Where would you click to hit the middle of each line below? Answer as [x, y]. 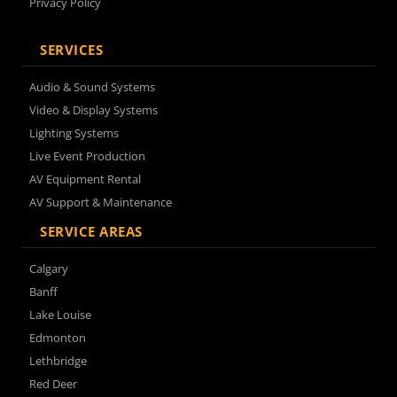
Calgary [49, 269]
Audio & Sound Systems [92, 87]
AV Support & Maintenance [101, 202]
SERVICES [71, 50]
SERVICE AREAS [91, 231]
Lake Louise [60, 315]
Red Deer [53, 384]
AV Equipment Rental [85, 179]
